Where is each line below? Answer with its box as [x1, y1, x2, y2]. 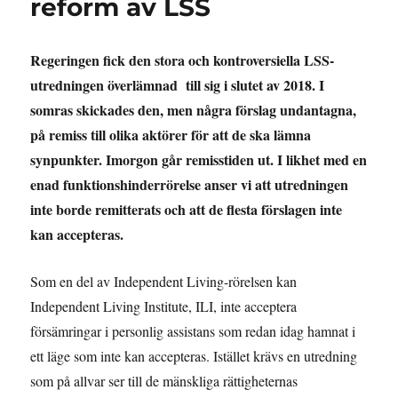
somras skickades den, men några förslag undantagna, [30, 99, 357, 121]
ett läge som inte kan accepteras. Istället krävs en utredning [30, 346, 358, 365]
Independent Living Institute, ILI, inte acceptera [30, 296, 298, 315]
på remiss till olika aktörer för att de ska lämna [30, 124, 312, 146]
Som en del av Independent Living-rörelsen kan [30, 271, 298, 291]
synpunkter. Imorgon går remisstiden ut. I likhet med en [30, 149, 368, 171]
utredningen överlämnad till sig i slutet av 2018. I [30, 75, 325, 96]
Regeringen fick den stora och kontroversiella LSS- [30, 50, 335, 71]
